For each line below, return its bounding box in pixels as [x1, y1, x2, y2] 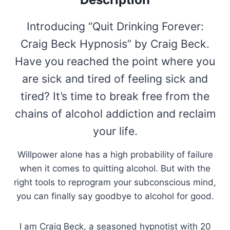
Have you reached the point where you [15, 54, 215, 68]
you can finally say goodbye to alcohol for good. [16, 190, 214, 201]
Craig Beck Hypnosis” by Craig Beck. [21, 36, 209, 50]
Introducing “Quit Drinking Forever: [26, 19, 204, 33]
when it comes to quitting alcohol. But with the [20, 163, 210, 174]
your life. [92, 124, 138, 138]
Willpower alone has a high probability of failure [17, 149, 213, 160]
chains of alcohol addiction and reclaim [14, 106, 216, 120]
